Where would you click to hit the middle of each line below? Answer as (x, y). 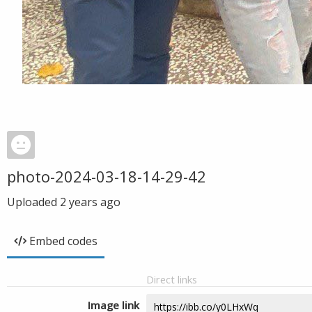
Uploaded (33, 202)
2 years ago (90, 202)
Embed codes (63, 241)
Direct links (172, 279)
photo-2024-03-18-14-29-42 (107, 176)
